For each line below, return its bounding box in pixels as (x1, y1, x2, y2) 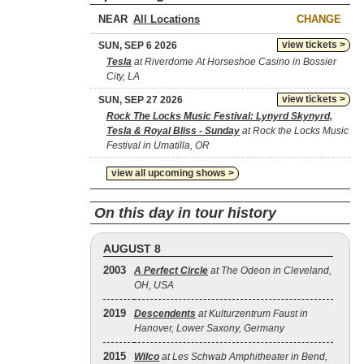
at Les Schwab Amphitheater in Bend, (159, 351, 327, 362)
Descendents (134, 308, 196, 319)
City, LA (106, 71, 140, 82)
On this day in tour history (94, 205, 276, 221)
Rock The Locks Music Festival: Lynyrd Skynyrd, (106, 110, 332, 122)
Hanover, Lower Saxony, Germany (134, 323, 284, 334)
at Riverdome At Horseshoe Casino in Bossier (132, 56, 336, 67)
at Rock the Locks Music (240, 125, 349, 136)
